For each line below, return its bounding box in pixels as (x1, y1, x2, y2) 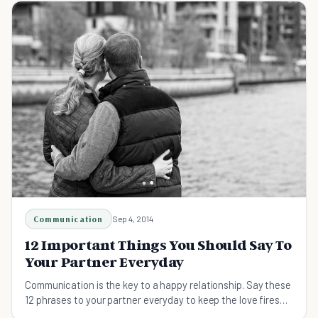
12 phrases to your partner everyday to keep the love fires (25, 292, 280, 306)
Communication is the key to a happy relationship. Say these (25, 278, 291, 291)
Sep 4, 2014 (111, 213, 153, 224)
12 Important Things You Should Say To (25, 236, 292, 253)
